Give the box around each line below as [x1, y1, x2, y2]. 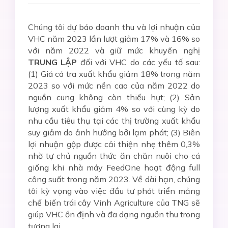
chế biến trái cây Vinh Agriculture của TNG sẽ [28, 197, 200, 208]
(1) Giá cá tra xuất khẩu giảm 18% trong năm [28, 69, 200, 79]
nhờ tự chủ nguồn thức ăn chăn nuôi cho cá [28, 151, 200, 161]
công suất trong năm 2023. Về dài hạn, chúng [28, 174, 200, 184]
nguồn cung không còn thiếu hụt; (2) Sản [28, 92, 200, 102]
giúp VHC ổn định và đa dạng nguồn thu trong [28, 209, 200, 219]
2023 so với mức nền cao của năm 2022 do [28, 80, 200, 91]
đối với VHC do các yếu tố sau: [80, 57, 201, 67]
